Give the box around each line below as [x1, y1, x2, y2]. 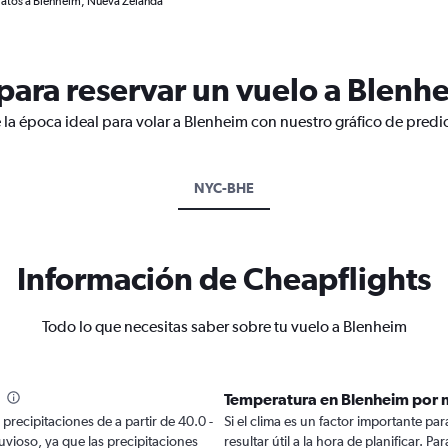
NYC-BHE [194, 180, 254, 196]
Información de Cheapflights [17, 260, 431, 297]
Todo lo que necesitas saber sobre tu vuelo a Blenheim [41, 317, 407, 336]
